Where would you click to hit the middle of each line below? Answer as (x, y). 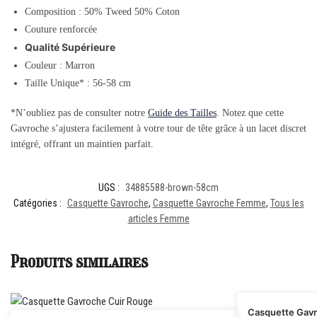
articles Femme (158, 219)
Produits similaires (79, 262)
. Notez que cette (250, 113)
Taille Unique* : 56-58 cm (78, 83)
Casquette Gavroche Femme (209, 203)
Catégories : (38, 203)
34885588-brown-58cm (172, 188)
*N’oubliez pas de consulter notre (79, 113)
